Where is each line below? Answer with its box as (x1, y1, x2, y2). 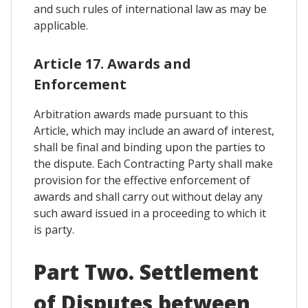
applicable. (34, 17, 88, 33)
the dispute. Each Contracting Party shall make (34, 155, 273, 171)
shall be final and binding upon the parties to (34, 139, 265, 155)
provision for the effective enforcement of (34, 172, 250, 188)
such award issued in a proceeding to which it (34, 205, 266, 221)
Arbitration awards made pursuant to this (34, 106, 248, 122)
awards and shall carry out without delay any (34, 188, 263, 204)
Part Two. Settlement (34, 258, 258, 287)
